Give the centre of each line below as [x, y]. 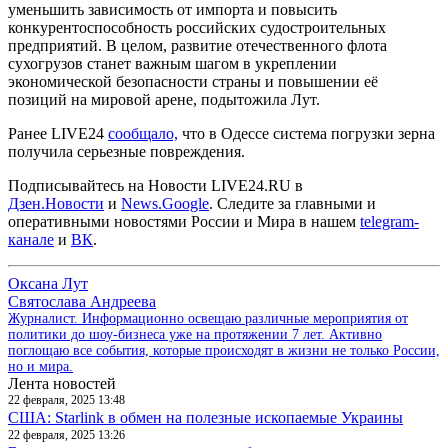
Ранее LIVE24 [58, 133]
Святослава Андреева [82, 301]
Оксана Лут [48, 283]
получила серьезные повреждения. [126, 151]
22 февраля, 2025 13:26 [66, 434]
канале [31, 239]
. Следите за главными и [292, 203]
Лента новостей [62, 383]
